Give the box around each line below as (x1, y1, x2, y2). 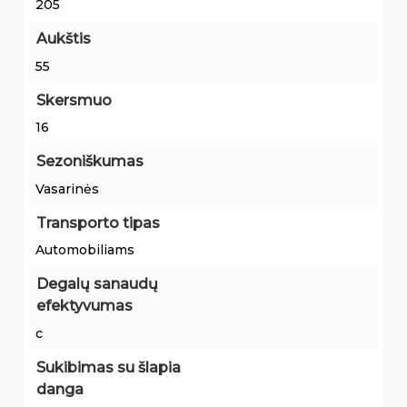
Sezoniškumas (35, 153, 144, 171)
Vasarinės (35, 180, 99, 197)
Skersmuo (35, 91, 112, 109)
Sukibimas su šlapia (35, 358, 181, 376)
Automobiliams (35, 242, 134, 259)
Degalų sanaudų (35, 275, 158, 293)
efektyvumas (35, 297, 133, 315)
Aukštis (35, 30, 91, 48)
